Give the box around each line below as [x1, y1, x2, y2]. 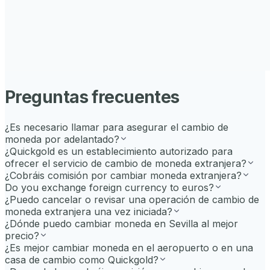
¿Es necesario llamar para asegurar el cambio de [5, 121, 228, 134]
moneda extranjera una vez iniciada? [5, 206, 172, 218]
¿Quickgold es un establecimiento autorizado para [5, 145, 233, 158]
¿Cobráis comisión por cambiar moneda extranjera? [5, 169, 242, 182]
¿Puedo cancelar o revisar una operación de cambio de [5, 193, 259, 206]
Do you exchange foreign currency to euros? [5, 181, 214, 194]
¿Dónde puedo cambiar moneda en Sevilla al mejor [5, 218, 238, 230]
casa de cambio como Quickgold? [5, 254, 159, 266]
